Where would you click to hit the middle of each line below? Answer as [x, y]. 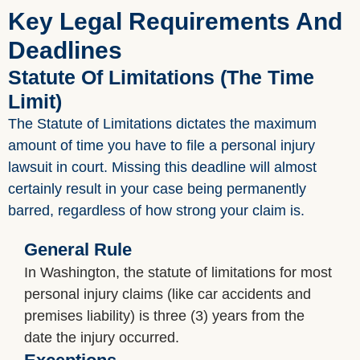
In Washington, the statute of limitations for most [178, 273]
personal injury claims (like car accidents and [168, 295]
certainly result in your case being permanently [157, 189]
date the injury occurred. [102, 338]
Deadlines [65, 51]
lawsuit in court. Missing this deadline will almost [162, 168]
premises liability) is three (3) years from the [164, 316]
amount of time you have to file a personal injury [162, 146]
